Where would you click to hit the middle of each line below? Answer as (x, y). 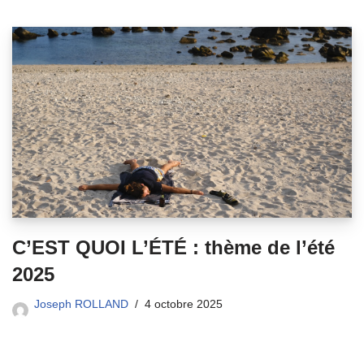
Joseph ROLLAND (81, 305)
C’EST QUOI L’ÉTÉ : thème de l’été (173, 248)
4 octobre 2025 (184, 305)
